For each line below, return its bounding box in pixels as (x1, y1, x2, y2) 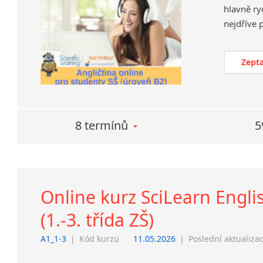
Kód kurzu (79, 232, 120, 244)
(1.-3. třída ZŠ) (41, 207, 154, 232)
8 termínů (75, 117, 129, 133)
